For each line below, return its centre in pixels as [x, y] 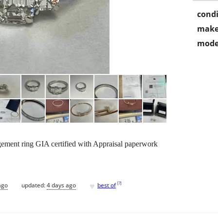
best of [107, 185]
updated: [34, 185]
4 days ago [61, 185]
